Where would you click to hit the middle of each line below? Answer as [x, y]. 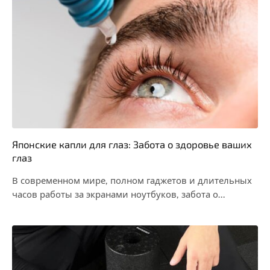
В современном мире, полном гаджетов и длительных [132, 180]
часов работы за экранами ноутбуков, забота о [115, 194]
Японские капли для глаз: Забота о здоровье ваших [132, 144]
